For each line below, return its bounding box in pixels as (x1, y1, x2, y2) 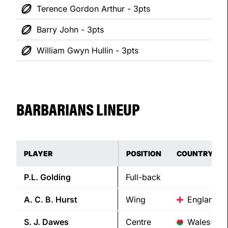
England (187, 194, 218, 205)
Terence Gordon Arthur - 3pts (37, 4, 150, 14)
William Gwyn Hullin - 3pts (37, 45, 138, 56)
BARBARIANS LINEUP (16, 97, 140, 121)
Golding (40, 172, 71, 183)
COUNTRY (177, 149, 213, 158)
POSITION (126, 149, 161, 158)
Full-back (126, 172, 161, 183)
